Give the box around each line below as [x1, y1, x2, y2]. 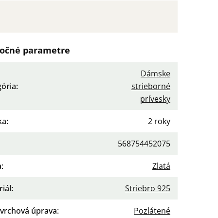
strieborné [131, 81, 170, 92]
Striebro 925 [125, 183, 170, 194]
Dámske [141, 68, 170, 79]
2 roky [148, 116, 170, 127]
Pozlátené [134, 205, 170, 217]
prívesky [140, 93, 170, 105]
